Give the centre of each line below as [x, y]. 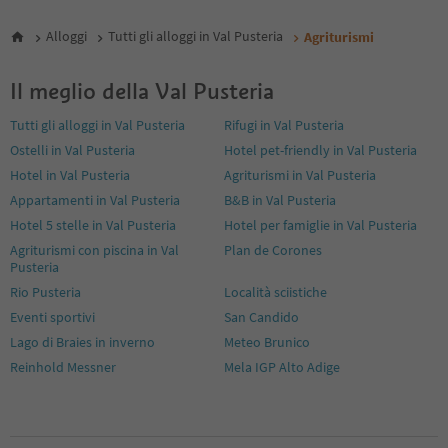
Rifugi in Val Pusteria [284, 124]
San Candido [261, 316]
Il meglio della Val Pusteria [142, 90]
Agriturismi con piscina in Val [94, 249]
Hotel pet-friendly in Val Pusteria [320, 149]
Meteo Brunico [267, 341]
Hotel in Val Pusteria [70, 174]
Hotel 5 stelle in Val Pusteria [93, 224]
